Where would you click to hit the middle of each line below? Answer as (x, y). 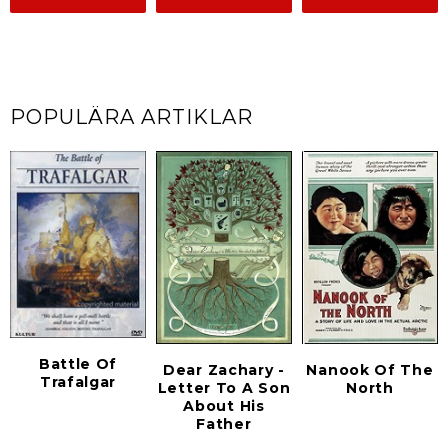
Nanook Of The (370, 370)
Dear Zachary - (224, 370)
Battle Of (78, 363)
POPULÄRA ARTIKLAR (131, 117)
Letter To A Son (224, 388)
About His (224, 406)
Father (224, 424)
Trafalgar (78, 381)
